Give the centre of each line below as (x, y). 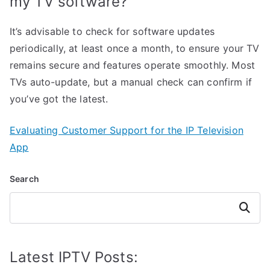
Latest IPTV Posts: (74, 257)
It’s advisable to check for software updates (112, 32)
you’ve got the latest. (59, 99)
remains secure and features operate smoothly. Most (133, 65)
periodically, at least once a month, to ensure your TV (135, 49)
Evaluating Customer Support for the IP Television (127, 130)
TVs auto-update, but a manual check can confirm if (131, 82)
